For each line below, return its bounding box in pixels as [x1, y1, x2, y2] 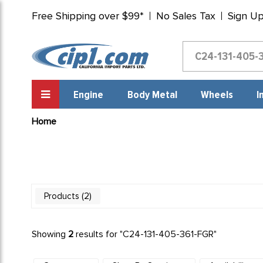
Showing [31, 228, 68, 240]
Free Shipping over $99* [31, 9, 144, 22]
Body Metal [127, 90, 177, 100]
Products [43, 191, 79, 201]
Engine [73, 90, 104, 100]
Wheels [200, 90, 233, 100]
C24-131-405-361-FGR [122, 228, 214, 240]
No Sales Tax [156, 9, 215, 22]
